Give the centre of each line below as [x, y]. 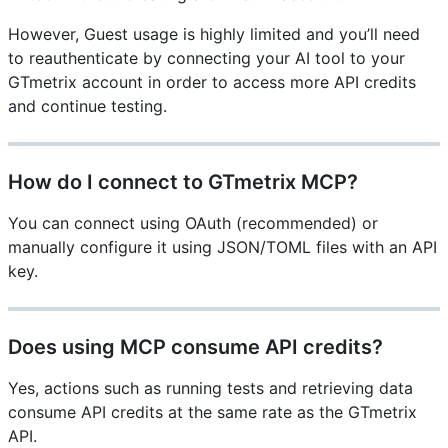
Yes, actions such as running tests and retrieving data [210, 388]
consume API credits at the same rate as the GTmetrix [212, 412]
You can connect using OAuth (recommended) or [193, 223]
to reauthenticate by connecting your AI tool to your [206, 58]
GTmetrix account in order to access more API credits [212, 82]
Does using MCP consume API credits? [195, 347]
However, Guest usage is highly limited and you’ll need [214, 34]
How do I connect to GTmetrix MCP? [183, 182]
